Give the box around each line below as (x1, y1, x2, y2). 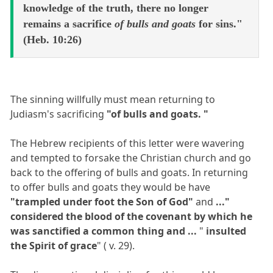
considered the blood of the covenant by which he (10, 209, 253, 223)
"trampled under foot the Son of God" (10, 194, 196, 208)
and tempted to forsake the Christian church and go (10, 151, 252, 165)
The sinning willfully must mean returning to (10, 92, 216, 106)
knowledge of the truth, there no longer (23, 1, 208, 14)
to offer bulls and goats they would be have (10, 180, 211, 194)
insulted (204, 224, 247, 238)
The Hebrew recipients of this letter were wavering (10, 136, 245, 150)
